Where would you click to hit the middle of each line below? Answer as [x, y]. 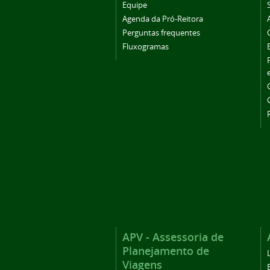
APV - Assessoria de [173, 237]
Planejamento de [166, 250]
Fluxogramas [146, 46]
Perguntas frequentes [161, 33]
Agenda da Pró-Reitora [163, 19]
